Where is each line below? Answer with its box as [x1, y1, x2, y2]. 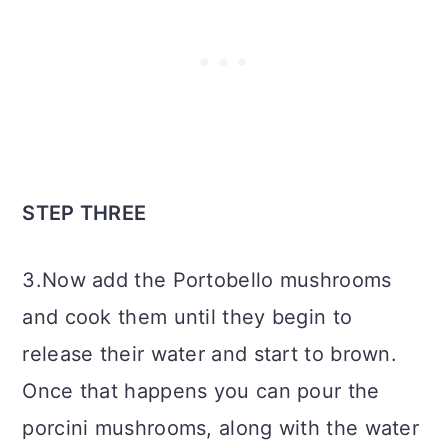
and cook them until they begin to [22, 304, 353, 329]
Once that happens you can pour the [22, 378, 380, 403]
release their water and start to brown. [22, 341, 398, 366]
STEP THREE [22, 200, 147, 225]
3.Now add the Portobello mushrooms [22, 267, 392, 292]
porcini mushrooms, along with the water [22, 415, 420, 440]
